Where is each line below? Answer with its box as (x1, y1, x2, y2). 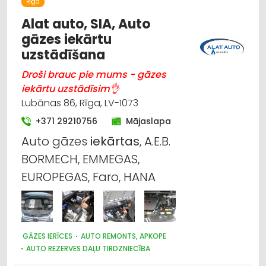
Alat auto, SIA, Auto (21, 14, 150, 33)
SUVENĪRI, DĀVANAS (26, 1, 93, 12)
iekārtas (90, 132, 140, 150)
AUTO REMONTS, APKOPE (81, 230, 166, 241)
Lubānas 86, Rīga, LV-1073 (21, 96, 138, 110)
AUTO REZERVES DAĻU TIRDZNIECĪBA (26, 243, 150, 254)
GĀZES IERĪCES (23, 230, 72, 241)
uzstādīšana (21, 45, 105, 64)
